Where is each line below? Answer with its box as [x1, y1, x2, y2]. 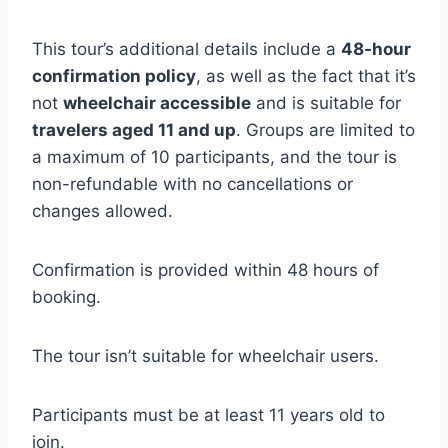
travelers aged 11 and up [32, 120, 236, 140]
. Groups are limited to [236, 120, 415, 140]
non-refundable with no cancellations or [32, 174, 353, 194]
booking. [32, 287, 101, 307]
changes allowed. [32, 201, 173, 221]
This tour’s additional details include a [32, 39, 341, 59]
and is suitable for [251, 93, 401, 113]
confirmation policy [32, 66, 196, 86]
